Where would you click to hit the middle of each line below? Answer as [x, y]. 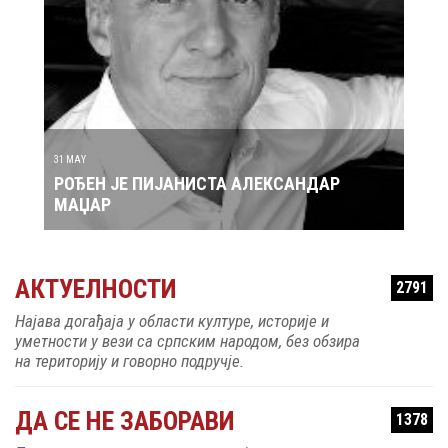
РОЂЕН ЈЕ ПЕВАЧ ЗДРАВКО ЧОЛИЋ [236, 195]
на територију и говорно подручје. [129, 353]
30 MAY [118, 171]
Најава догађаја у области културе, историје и [172, 313]
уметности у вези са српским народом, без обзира [187, 333]
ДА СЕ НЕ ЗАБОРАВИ [124, 413]
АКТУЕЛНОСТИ [95, 281]
